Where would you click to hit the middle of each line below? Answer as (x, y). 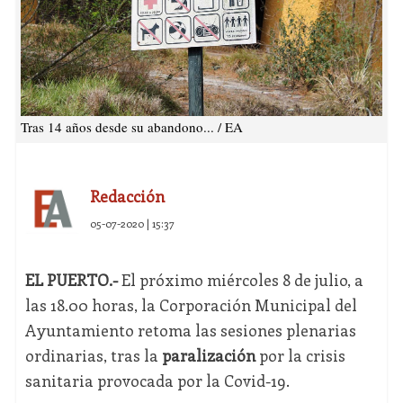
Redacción (127, 197)
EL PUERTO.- (71, 280)
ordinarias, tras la (93, 356)
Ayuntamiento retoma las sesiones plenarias (190, 331)
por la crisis (300, 356)
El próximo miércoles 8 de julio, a (240, 280)
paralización (208, 356)
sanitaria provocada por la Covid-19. (157, 381)
